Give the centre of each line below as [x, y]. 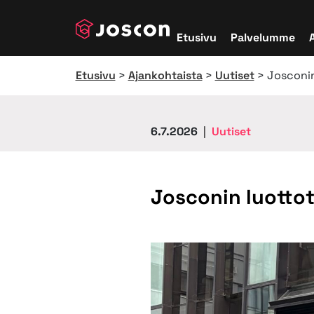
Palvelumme [262, 37]
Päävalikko [133, 55]
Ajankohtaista [165, 75]
